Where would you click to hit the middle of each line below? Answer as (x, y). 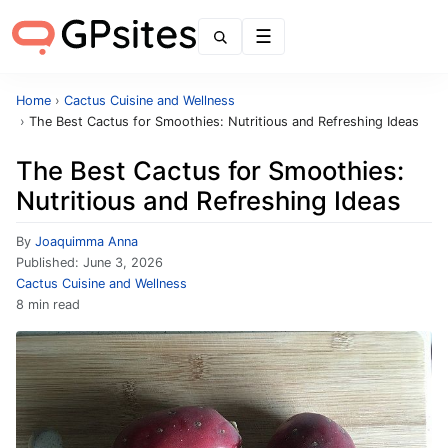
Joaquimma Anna (86, 241)
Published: (49, 262)
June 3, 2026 (123, 262)
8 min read (48, 304)
